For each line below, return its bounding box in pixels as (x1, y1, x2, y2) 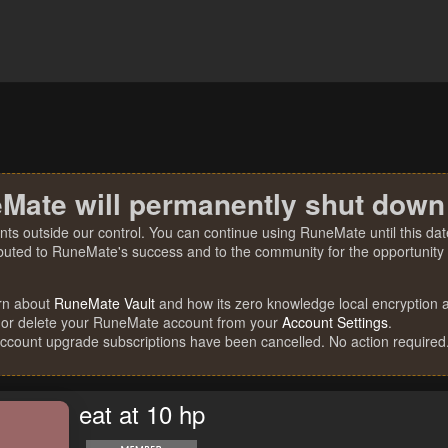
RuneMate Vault (54, 293, 155, 313)
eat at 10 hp (79, 396, 205, 432)
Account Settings (282, 312, 388, 332)
